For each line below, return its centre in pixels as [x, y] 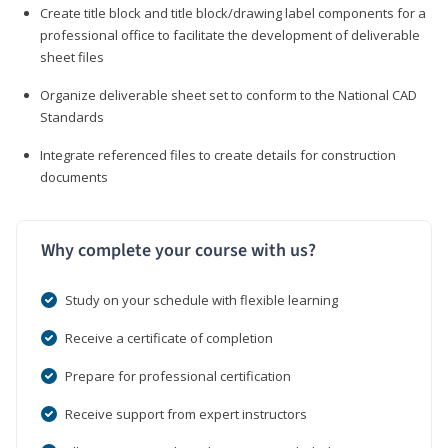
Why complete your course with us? [178, 250]
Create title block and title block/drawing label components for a [233, 12]
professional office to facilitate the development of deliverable [230, 34]
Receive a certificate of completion [169, 337]
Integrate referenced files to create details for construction [218, 154]
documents [74, 176]
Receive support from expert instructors [186, 413]
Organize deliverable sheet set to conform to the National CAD [228, 94]
